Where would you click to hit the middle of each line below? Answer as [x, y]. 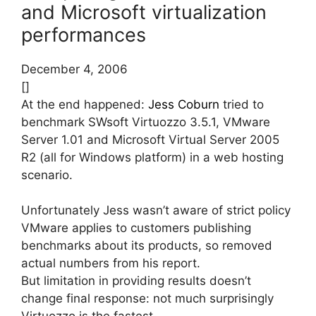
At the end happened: [85, 104]
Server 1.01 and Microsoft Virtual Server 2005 [150, 139]
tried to [242, 104]
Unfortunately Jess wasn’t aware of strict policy [156, 211]
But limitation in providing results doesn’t [136, 281]
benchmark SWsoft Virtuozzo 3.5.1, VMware [146, 122]
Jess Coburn [184, 104]
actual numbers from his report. [111, 263]
